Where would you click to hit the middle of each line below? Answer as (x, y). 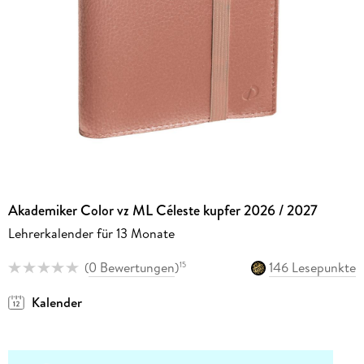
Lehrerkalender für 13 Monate (91, 234)
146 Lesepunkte (313, 268)
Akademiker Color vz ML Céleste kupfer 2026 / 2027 (162, 211)
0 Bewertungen (131, 268)
